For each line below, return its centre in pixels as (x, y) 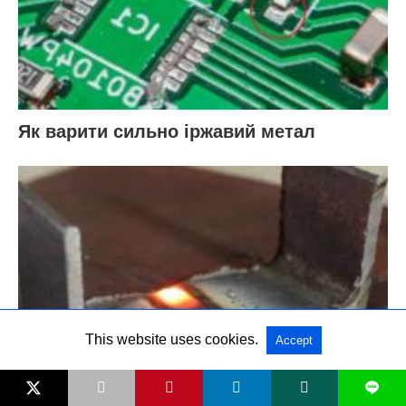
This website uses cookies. (171, 339)
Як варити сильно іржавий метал (167, 131)
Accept (294, 340)
